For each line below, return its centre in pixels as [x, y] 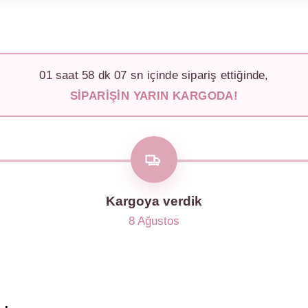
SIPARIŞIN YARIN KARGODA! [154, 96]
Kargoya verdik [154, 201]
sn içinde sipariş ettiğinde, [198, 75]
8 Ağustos [154, 221]
